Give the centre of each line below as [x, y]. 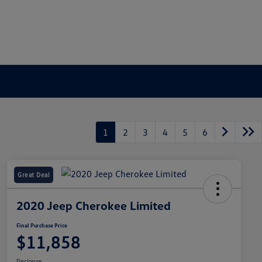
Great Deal [34, 175]
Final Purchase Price [42, 225]
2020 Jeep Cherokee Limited [94, 206]
